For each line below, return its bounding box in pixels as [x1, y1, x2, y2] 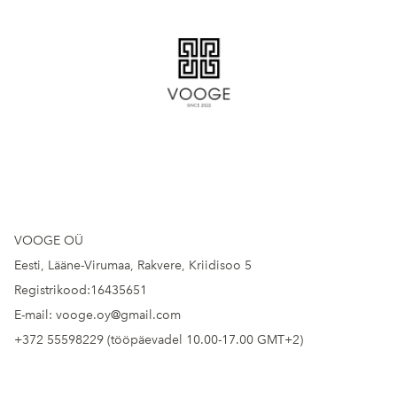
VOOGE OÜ [14, 233, 83, 248]
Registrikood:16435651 [14, 283, 147, 298]
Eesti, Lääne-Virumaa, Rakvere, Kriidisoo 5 [14, 258, 252, 273]
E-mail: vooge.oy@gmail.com [14, 307, 181, 323]
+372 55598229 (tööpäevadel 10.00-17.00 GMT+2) [14, 332, 303, 347]
